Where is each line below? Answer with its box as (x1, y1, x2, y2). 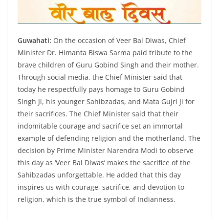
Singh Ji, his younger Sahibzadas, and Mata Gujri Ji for (18, 96, 195, 106)
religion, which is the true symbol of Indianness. (18, 194, 175, 204)
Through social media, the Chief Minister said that (18, 72, 182, 82)
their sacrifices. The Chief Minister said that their (18, 109, 178, 118)
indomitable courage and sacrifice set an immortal (18, 121, 183, 131)
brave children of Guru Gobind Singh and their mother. (18, 60, 199, 69)
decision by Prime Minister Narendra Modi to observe (18, 145, 194, 155)
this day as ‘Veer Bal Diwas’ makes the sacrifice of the (18, 157, 191, 167)
